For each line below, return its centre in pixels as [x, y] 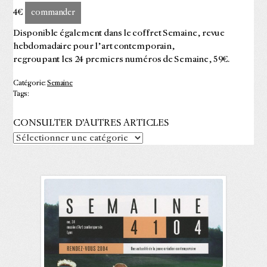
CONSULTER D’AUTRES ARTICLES [91, 123]
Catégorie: [30, 84]
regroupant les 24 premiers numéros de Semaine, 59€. [121, 60]
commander [53, 13]
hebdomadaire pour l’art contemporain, [94, 46]
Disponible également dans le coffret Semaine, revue [119, 33]
